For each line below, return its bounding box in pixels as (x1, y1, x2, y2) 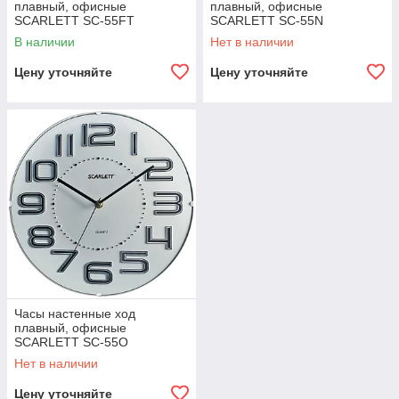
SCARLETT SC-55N (210, 13, 323, 28)
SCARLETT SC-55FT (14, 13, 134, 28)
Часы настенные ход (14, 306, 135, 321)
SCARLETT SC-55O (14, 335, 128, 349)
